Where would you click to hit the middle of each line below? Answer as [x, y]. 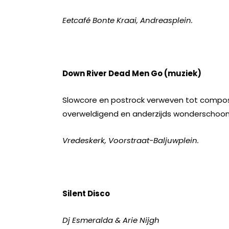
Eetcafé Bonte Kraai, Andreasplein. [128, 20]
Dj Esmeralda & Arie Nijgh [111, 220]
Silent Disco [86, 193]
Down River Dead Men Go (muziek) [132, 73]
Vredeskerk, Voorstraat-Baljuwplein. [131, 140]
